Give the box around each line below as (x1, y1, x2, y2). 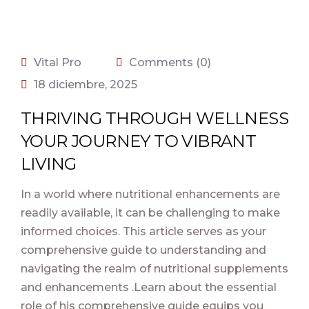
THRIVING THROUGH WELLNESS (21, 108, 288, 128)
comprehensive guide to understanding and (21, 243, 266, 257)
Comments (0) (126, 56, 211, 69)
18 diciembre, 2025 (34, 78, 137, 91)
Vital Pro (34, 56, 81, 69)
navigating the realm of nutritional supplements (21, 262, 288, 275)
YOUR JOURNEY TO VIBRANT (21, 131, 257, 151)
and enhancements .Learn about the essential (21, 281, 277, 294)
